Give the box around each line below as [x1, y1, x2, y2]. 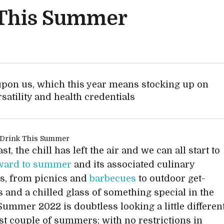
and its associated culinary [74, 159, 195, 169]
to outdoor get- [136, 173, 205, 183]
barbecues [89, 173, 136, 183]
